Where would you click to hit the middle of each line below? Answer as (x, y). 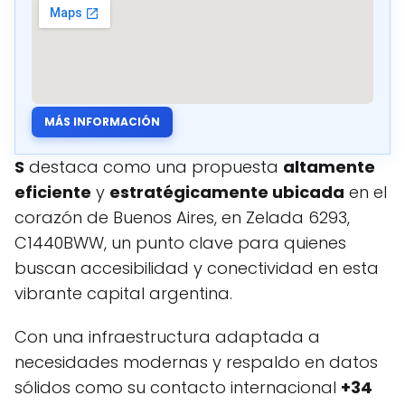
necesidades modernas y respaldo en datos (196, 362)
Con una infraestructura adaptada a (167, 337)
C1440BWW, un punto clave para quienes (180, 243)
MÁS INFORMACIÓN (102, 122)
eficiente (53, 192)
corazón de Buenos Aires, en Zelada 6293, (182, 217)
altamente (329, 167)
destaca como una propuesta (154, 167)
